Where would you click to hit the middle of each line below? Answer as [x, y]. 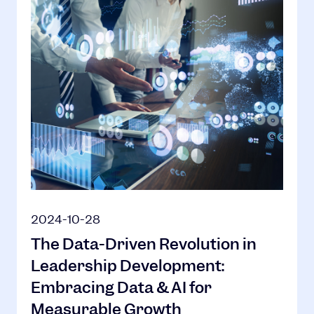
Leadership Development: [128, 266]
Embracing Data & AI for [121, 288]
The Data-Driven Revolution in [144, 244]
